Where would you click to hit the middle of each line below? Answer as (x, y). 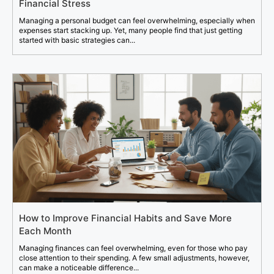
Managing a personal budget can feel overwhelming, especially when (137, 21)
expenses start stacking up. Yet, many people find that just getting (131, 31)
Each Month (45, 231)
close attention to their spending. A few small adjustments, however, (134, 258)
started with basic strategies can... (77, 40)
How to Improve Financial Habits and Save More (125, 218)
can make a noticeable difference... (79, 268)
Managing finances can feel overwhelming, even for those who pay (133, 248)
